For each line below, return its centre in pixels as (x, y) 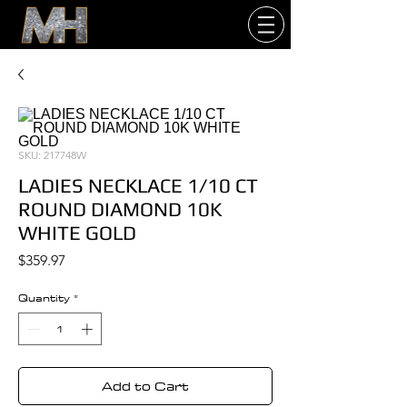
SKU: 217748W (52, 155)
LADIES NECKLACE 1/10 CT (138, 185)
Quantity (44, 298)
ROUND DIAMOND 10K (120, 209)
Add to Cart (145, 386)
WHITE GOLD (77, 233)
